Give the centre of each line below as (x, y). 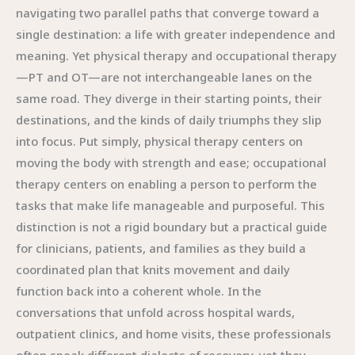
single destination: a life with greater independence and (176, 34)
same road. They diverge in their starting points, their (169, 98)
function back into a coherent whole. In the (139, 291)
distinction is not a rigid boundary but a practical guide (172, 227)
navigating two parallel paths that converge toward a (168, 13)
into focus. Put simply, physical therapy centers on (159, 141)
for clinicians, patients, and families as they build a (161, 248)
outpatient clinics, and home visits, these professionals (174, 334)
